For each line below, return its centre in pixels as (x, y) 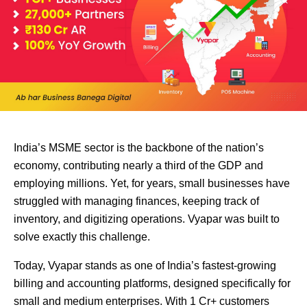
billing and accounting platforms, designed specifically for (152, 283)
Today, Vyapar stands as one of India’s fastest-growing (145, 265)
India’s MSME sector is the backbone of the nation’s (139, 147)
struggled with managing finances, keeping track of (136, 201)
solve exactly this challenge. (82, 236)
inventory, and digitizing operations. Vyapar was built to (147, 219)
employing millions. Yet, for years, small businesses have (152, 183)
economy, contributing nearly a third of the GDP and (138, 165)
